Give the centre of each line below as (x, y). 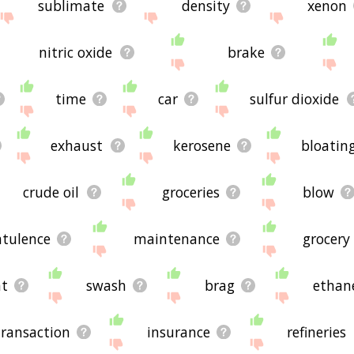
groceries (191, 192)
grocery (327, 238)
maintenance (177, 238)
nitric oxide (76, 52)
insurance (179, 331)
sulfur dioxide (295, 98)
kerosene (201, 145)
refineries (317, 331)
